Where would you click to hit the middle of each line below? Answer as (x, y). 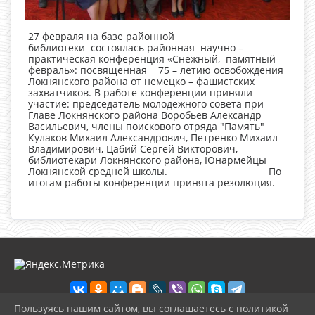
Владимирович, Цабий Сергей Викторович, (133, 149)
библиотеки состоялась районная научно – (136, 47)
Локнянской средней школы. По (155, 171)
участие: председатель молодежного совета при (146, 104)
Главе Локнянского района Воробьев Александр (145, 115)
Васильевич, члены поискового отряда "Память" (146, 126)
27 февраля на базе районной (101, 36)
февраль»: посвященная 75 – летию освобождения (156, 70)
